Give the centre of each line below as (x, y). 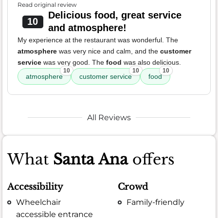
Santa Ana (91, 159)
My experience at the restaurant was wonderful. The (98, 40)
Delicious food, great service (115, 15)
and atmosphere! (87, 27)
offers (151, 159)
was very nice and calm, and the (109, 51)
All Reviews (109, 117)
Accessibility (35, 187)
